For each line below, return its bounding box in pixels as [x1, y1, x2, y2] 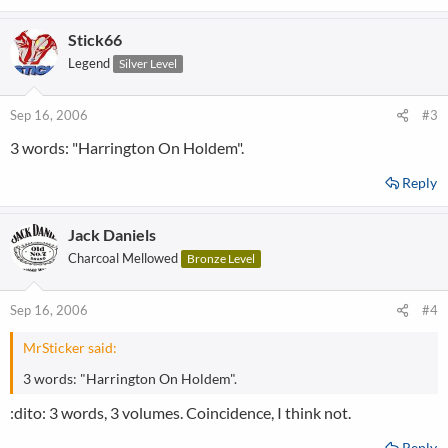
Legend [68, 55, 110, 71]
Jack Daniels [68, 225, 156, 244]
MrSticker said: [23, 339, 117, 356]
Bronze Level [187, 251, 255, 266]
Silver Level [119, 56, 177, 71]
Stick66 [68, 30, 122, 49]
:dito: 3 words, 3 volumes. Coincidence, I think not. [10, 403, 351, 422]
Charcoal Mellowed [68, 250, 178, 266]
